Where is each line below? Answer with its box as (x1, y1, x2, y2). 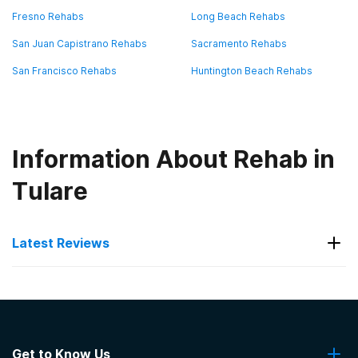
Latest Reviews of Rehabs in (12, 276, 280, 300)
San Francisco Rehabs (12, 65, 117, 77)
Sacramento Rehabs (190, 38, 287, 50)
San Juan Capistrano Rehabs (12, 38, 147, 50)
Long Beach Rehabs (190, 10, 285, 22)
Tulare (12, 177, 88, 205)
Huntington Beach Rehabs (190, 65, 312, 77)
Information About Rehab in (12, 145, 335, 173)
